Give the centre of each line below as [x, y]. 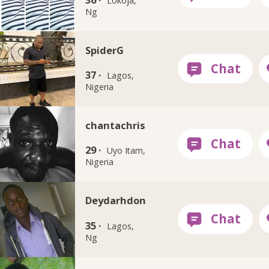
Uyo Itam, [126, 151]
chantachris [115, 125]
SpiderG [104, 50]
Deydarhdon [115, 201]
